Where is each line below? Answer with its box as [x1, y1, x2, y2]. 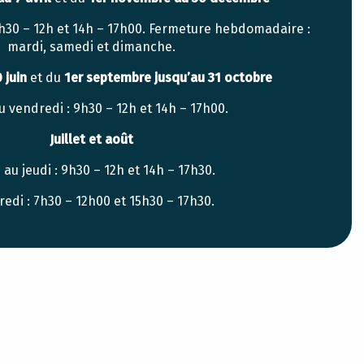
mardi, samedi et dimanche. [6, 39, 175, 54]
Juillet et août [49, 132, 133, 147]
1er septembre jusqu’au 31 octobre [63, 70, 272, 85]
